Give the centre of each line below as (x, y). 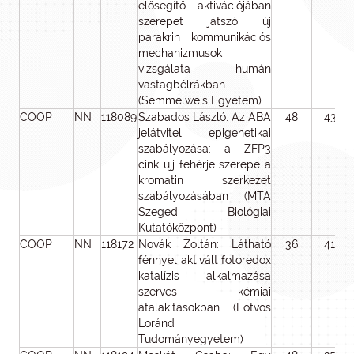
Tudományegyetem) (191, 339)
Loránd (156, 323)
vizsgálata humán (205, 69)
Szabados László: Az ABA (205, 117)
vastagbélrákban (182, 85)
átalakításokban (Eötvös (205, 307)
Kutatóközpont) (177, 228)
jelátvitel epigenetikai (205, 133)
